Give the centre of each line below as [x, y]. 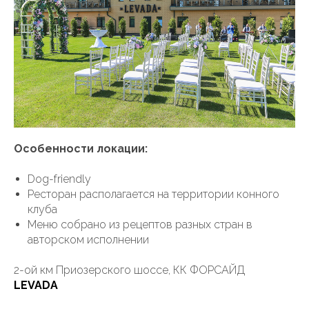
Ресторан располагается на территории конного [153, 195]
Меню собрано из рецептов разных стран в [140, 225]
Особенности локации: [81, 149]
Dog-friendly [59, 179]
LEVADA [36, 286]
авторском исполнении [88, 240]
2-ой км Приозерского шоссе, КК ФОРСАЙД [130, 270]
